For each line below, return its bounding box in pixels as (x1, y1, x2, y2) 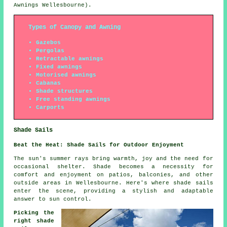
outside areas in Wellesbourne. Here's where (14, 180, 174, 186)
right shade (14, 218, 54, 224)
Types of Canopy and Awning (28, 24, 121, 31)
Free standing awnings (36, 96, 111, 103)
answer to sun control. (14, 196, 92, 203)
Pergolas (36, 48, 65, 54)
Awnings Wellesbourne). (14, 2, 92, 9)
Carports (36, 104, 65, 111)
